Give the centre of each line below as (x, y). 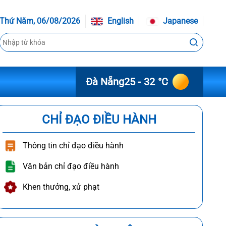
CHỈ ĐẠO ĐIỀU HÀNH (99, 120)
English (120, 21)
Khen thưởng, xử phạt (61, 187)
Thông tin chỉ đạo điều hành (73, 146)
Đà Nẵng (105, 82)
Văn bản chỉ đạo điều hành (71, 166)
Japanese (179, 21)
